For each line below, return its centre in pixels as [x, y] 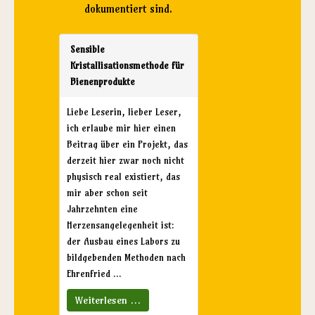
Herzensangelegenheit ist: [120, 225]
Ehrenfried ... [94, 273]
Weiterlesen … [108, 300]
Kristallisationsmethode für [127, 65]
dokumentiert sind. [129, 8]
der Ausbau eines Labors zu [123, 241]
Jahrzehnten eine [102, 208]
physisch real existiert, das [123, 176]
